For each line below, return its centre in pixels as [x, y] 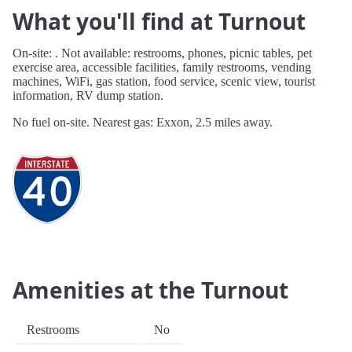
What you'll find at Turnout [159, 22]
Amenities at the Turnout [150, 290]
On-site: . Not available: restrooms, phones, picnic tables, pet [162, 53]
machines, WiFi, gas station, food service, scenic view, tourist [164, 82]
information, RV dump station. [88, 96]
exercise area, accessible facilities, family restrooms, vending [162, 68]
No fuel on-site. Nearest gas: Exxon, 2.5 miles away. [143, 123]
